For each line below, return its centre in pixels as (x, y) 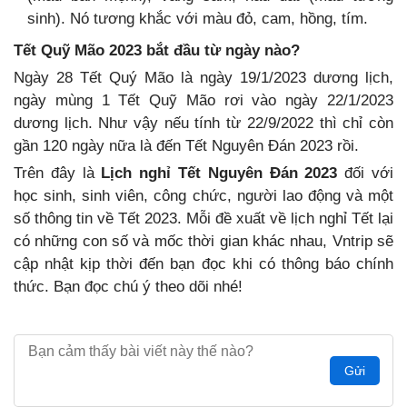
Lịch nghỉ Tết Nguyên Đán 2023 (219, 174)
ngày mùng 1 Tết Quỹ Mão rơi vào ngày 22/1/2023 (203, 101)
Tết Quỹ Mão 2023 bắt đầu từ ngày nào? (157, 51)
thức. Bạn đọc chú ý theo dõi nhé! (128, 287)
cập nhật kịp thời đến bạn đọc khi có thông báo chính (203, 264)
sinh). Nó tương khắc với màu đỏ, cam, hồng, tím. (198, 19)
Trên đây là (58, 174)
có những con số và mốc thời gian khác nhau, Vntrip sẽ (203, 242)
